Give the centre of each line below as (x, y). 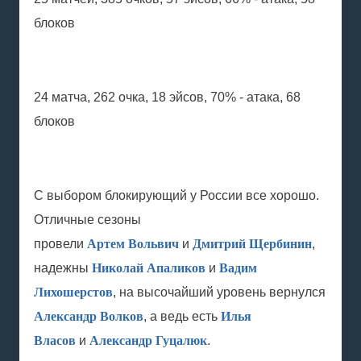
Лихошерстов (73, 292)
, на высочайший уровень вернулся (219, 292)
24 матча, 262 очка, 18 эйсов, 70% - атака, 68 (167, 97)
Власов (55, 340)
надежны (63, 268)
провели (60, 244)
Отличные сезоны (87, 220)
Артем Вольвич (133, 244)
